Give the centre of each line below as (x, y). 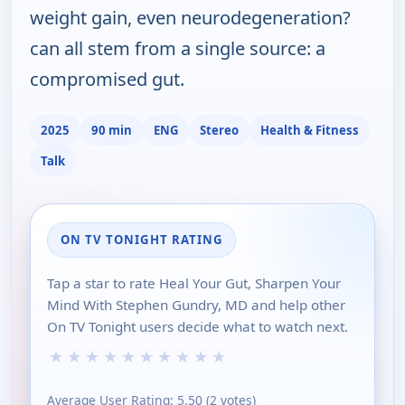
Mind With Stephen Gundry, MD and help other (196, 305)
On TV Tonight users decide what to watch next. (198, 327)
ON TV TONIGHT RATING (141, 240)
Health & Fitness (310, 130)
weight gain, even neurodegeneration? (190, 18)
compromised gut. (107, 80)
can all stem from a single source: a (178, 49)
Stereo (219, 130)
